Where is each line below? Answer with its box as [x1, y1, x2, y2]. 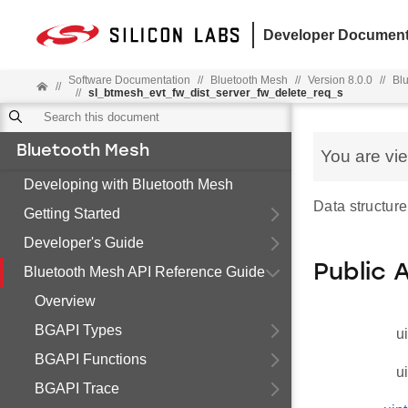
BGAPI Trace [35, 381, 119, 396]
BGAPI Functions [35, 352, 147, 367]
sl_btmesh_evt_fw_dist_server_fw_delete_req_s [88, 87, 344, 99]
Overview [35, 293, 96, 309]
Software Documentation [68, 74, 191, 87]
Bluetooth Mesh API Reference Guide [24, 264, 265, 280]
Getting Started [24, 206, 120, 221]
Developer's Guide [24, 235, 144, 250]
